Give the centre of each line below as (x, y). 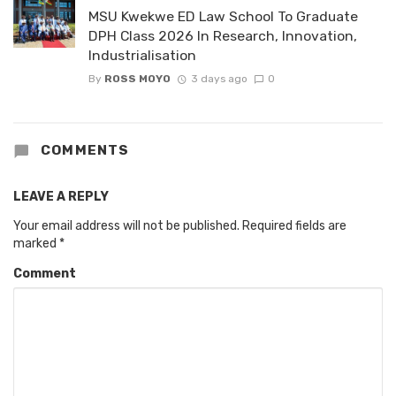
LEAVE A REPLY (61, 197)
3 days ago (219, 79)
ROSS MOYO (137, 79)
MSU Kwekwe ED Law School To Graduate (223, 17)
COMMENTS (83, 151)
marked (36, 244)
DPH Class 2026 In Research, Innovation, (223, 36)
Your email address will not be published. (126, 226)
